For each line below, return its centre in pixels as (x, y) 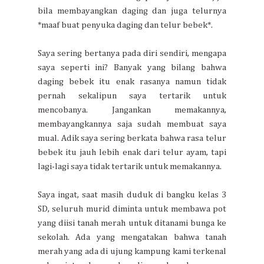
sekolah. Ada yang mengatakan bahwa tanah (132, 237)
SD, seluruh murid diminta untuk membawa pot (132, 209)
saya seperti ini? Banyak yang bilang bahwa (132, 67)
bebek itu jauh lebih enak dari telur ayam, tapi (132, 152)
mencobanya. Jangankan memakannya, (132, 110)
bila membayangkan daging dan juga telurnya (132, 11)
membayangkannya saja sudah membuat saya (132, 124)
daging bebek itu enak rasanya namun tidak (132, 81)
